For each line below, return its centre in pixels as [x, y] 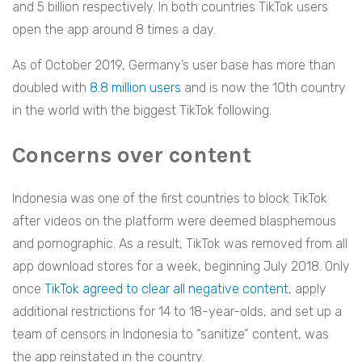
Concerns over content [132, 155]
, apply [307, 289]
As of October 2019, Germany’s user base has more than [174, 65]
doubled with [51, 88]
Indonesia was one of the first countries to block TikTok [170, 199]
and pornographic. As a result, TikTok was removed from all [180, 244]
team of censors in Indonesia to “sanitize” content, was [170, 335]
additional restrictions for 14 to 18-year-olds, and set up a [177, 312]
